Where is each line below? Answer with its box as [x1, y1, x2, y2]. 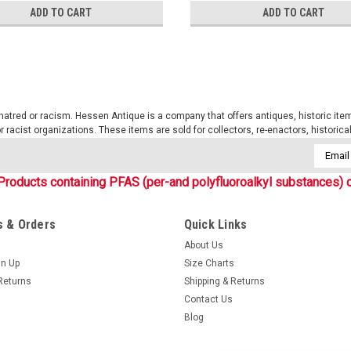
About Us [183, 239, 223, 251]
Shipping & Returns [183, 275, 265, 287]
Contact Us [183, 293, 233, 305]
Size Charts [183, 257, 234, 269]
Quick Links [183, 216, 248, 232]
